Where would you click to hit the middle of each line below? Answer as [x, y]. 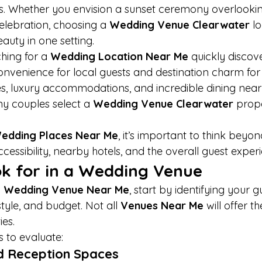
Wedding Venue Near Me [66, 190]
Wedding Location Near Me [119, 57]
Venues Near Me [162, 206]
